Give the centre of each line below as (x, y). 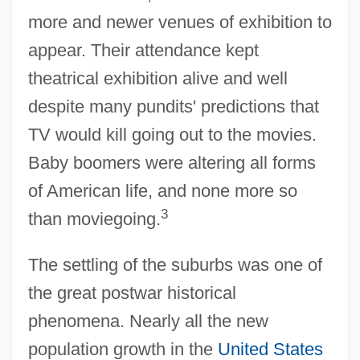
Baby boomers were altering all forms (172, 162)
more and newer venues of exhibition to (180, 22)
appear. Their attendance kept (143, 50)
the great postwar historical (132, 292)
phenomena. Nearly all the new (148, 321)
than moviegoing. (94, 219)
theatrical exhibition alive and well (157, 78)
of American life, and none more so (162, 190)
